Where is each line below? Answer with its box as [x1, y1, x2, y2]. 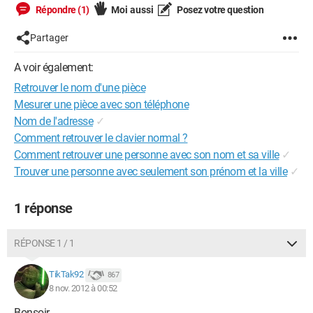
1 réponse [14, 200, 73, 217]
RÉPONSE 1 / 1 [14, 238, 75, 249]
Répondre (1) [34, 4, 89, 15]
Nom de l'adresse [14, 115, 93, 128]
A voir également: [14, 61, 94, 74]
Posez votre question [175, 4, 263, 15]
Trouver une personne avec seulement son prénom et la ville [14, 165, 287, 178]
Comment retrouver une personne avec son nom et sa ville [14, 148, 279, 161]
